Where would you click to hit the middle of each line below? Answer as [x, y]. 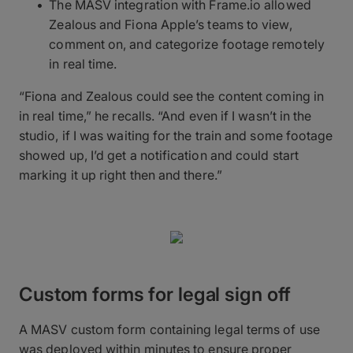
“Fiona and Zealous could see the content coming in [171, 96]
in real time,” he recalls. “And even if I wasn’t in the [165, 115]
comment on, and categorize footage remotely [187, 44]
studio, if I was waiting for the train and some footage [176, 135]
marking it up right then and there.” [121, 175]
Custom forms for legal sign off [155, 294]
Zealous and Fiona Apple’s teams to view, [171, 24]
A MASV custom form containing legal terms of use [169, 329]
